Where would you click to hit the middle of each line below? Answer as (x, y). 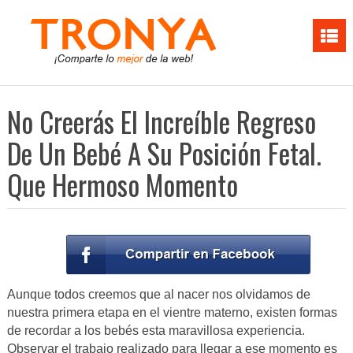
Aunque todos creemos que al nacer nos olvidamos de (158, 295)
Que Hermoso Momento (122, 184)
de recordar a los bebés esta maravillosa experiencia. (156, 331)
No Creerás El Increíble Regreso (161, 121)
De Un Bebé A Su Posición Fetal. (164, 153)
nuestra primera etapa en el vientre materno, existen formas (172, 313)
